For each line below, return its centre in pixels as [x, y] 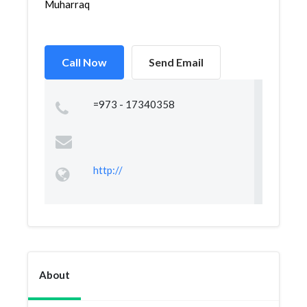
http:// [108, 170]
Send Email [176, 62]
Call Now [84, 62]
